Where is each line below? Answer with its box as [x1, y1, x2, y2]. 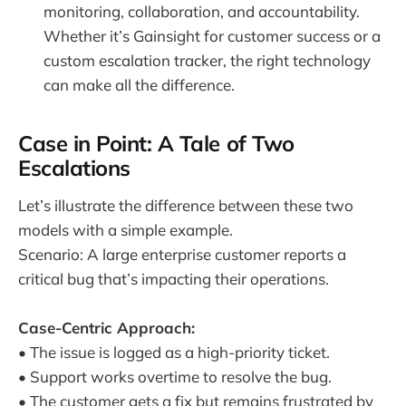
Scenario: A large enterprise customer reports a [18, 244, 346, 264]
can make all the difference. [43, 75, 235, 95]
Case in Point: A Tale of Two [18, 130, 295, 158]
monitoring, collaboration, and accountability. [43, 2, 360, 22]
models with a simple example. [18, 219, 233, 239]
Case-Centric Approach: [18, 317, 195, 337]
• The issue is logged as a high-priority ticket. [18, 342, 330, 362]
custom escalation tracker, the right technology [43, 51, 371, 71]
